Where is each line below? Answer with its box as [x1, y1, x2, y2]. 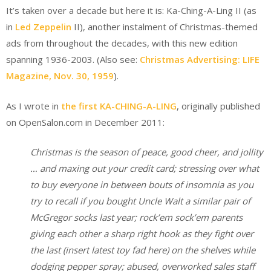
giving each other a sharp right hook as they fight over [30, 227, 253, 240]
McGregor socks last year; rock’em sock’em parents [30, 211, 243, 224]
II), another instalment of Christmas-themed [71, 21, 258, 33]
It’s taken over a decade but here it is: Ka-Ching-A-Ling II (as [6, 4, 256, 17]
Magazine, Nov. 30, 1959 [6, 70, 114, 82]
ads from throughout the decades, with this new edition [6, 37, 238, 50]
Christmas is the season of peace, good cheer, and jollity [30, 146, 263, 158]
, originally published [177, 99, 260, 112]
